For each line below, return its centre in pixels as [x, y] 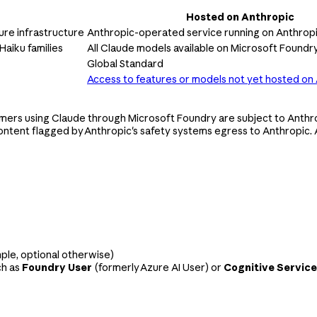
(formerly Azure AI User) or [158, 267]
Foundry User [57, 267]
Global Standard [125, 63]
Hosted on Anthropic [240, 17]
